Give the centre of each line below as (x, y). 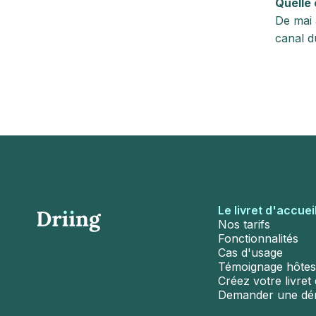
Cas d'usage (250, 253)
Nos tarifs (244, 224)
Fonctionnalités (258, 238)
